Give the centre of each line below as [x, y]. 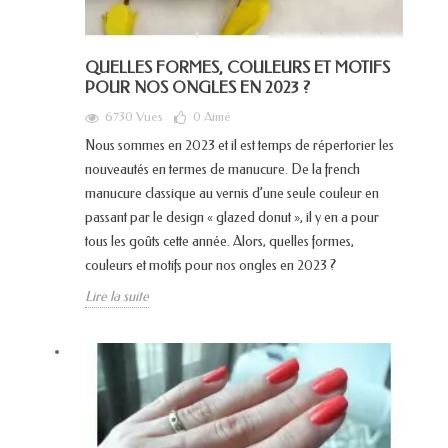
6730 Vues [134, 117]
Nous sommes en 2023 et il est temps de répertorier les [239, 146]
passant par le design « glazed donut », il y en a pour [232, 218]
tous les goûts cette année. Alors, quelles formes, [219, 242]
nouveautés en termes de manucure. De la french [222, 170]
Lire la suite [117, 297]
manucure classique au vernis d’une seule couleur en [232, 194]
